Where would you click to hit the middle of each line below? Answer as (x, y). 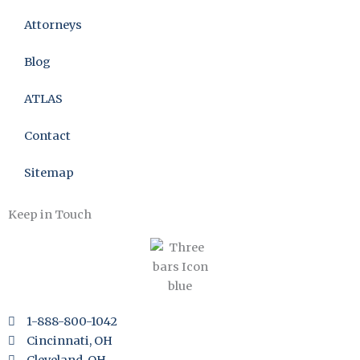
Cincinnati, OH (70, 341)
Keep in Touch (50, 215)
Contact (47, 136)
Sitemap (49, 173)
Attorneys (53, 25)
